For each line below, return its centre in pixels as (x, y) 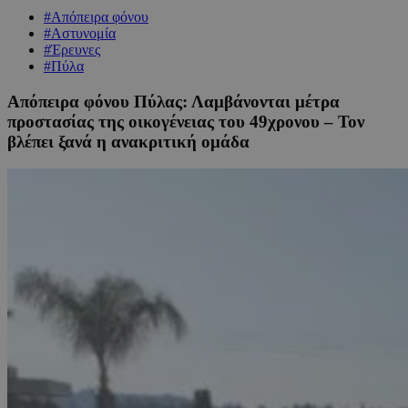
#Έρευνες (72, 49)
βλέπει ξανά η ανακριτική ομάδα (128, 141)
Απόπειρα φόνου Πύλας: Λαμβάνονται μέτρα (173, 101)
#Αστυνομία (80, 33)
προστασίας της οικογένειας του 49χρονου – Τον (186, 121)
